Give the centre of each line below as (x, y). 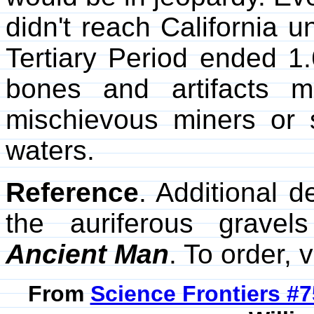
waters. (50, 151)
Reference (72, 193)
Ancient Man (87, 254)
